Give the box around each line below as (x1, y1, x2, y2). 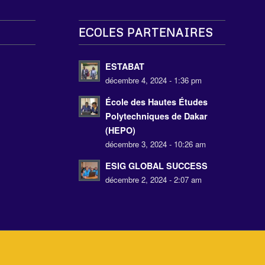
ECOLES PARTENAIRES (78, 25, 213, 40)
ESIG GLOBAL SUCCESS (105, 160, 208, 172)
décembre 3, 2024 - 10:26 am (105, 138, 206, 150)
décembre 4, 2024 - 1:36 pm (105, 75, 202, 86)
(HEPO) (105, 124, 135, 137)
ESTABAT (105, 60, 144, 73)
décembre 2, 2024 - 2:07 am (105, 174, 202, 186)
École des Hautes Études (105, 96, 208, 108)
